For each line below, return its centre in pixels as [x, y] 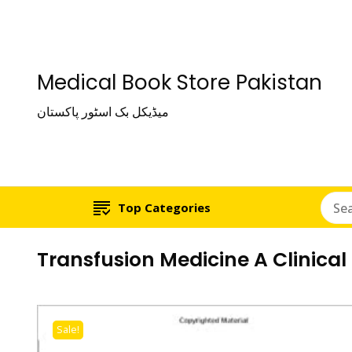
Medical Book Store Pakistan [180, 82]
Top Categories [165, 207]
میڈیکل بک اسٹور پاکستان [103, 112]
